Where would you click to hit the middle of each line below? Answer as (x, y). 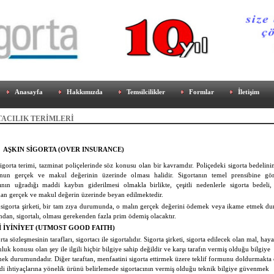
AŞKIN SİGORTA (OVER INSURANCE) (64, 149)
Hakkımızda (84, 91)
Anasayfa (28, 91)
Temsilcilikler (146, 91)
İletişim (248, 91)
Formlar (201, 91)
